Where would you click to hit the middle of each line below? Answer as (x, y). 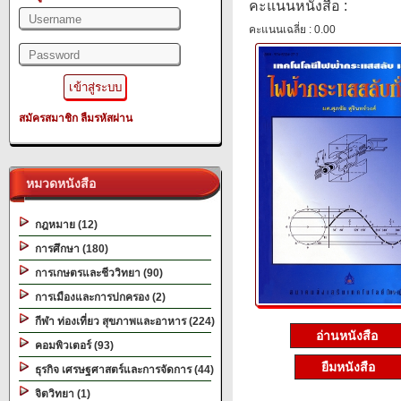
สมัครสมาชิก (48, 118)
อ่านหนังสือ (348, 335)
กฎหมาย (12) (64, 225)
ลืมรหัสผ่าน (107, 118)
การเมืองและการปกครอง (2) (98, 297)
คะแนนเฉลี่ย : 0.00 (292, 30)
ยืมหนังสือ (348, 367)
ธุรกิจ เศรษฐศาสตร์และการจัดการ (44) (122, 370)
